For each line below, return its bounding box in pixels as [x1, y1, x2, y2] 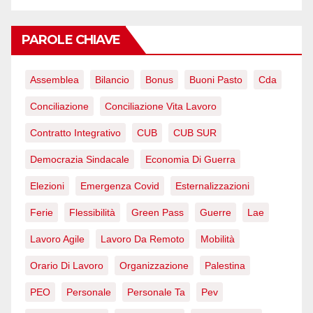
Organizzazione [119, 260, 189, 272]
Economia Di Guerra [145, 154, 235, 166]
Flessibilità [69, 207, 115, 219]
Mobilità [201, 233, 235, 245]
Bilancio [95, 74, 129, 86]
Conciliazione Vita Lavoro [105, 101, 217, 112]
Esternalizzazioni [175, 180, 249, 192]
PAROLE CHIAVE [22, 32, 121, 48]
